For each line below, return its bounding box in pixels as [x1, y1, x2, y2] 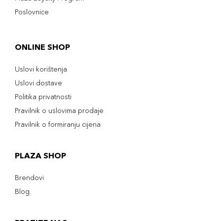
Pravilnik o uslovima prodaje [15, 106, 104, 115]
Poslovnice [15, 7, 49, 16]
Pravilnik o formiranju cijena [15, 120, 101, 129]
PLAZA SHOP [15, 150, 66, 160]
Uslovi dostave [15, 78, 62, 87]
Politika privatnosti [15, 92, 72, 101]
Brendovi [15, 173, 44, 182]
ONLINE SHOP [15, 42, 70, 52]
